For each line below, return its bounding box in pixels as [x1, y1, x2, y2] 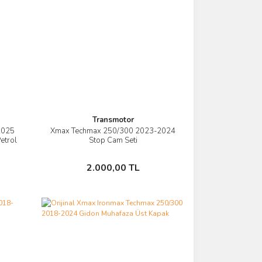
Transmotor [92, 114, 134, 125]
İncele [107, 127, 130, 139]
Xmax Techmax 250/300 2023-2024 [50, 125, 176, 136]
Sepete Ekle [96, 157, 142, 168]
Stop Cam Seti [88, 135, 137, 146]
